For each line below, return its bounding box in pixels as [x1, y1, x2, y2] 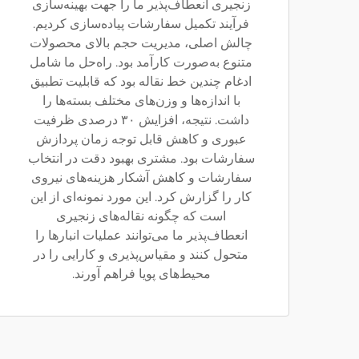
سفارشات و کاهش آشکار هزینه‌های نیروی [30, 170, 252, 185]
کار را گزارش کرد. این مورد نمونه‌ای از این [30, 189, 252, 204]
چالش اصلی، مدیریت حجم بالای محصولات [30, 35, 252, 50]
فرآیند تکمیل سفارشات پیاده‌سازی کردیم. [33, 16, 249, 31]
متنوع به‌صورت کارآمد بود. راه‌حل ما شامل [30, 54, 252, 70]
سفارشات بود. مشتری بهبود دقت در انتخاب [27, 151, 255, 166]
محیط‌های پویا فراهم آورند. [71, 266, 211, 281]
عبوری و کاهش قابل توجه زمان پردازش [35, 131, 247, 147]
